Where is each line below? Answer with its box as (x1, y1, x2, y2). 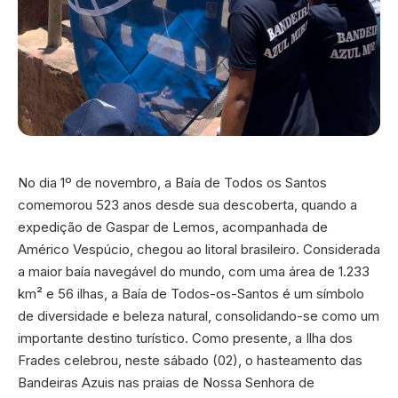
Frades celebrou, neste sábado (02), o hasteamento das (18, 351, 362, 369)
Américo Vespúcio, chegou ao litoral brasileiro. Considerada (18, 240, 380, 258)
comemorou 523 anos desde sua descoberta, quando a (18, 195, 357, 213)
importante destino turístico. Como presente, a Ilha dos (18, 329, 353, 346)
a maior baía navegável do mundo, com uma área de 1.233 (18, 262, 370, 280)
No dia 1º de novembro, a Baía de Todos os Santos (18, 173, 327, 191)
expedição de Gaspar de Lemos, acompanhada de (18, 218, 328, 235)
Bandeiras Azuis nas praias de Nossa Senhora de (18, 373, 314, 391)
